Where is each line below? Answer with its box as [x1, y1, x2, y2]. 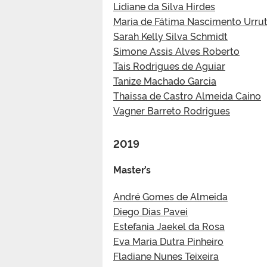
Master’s [113, 162, 151, 176]
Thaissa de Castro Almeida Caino [113, 88, 261, 102]
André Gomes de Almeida [113, 189, 228, 203]
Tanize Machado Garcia [113, 73, 216, 87]
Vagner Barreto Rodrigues [113, 103, 230, 117]
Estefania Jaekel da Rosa [113, 219, 225, 232]
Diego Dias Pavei [113, 204, 188, 218]
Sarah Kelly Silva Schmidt [113, 29, 228, 42]
